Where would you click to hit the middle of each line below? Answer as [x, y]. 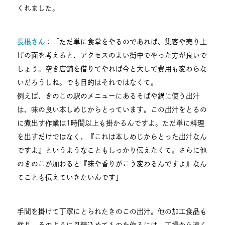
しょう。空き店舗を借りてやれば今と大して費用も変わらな [112, 69]
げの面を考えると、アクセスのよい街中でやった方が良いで [112, 55]
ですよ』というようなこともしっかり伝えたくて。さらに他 [112, 150]
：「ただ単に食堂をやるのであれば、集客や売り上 [126, 42]
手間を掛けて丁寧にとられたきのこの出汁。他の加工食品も [112, 211]
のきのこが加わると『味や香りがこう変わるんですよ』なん [112, 164]
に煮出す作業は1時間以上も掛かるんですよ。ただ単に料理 [111, 123]
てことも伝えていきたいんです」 [70, 178]
